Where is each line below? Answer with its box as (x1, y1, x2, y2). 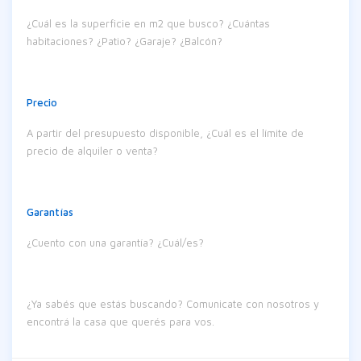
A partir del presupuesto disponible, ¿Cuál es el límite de (27, 127, 304, 139)
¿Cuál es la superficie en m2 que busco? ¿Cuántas (27, 17, 270, 30)
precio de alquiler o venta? (27, 144, 158, 157)
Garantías (27, 205, 73, 218)
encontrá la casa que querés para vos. (27, 315, 218, 328)
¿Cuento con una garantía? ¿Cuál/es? (27, 236, 204, 249)
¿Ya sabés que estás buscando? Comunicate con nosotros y (27, 297, 319, 310)
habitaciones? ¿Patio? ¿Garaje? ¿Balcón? (27, 35, 222, 48)
